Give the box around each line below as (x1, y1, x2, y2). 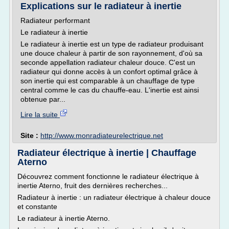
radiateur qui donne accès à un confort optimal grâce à (20, 67, 198, 76)
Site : (20, 131, 40, 140)
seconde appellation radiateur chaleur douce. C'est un (20, 58, 195, 66)
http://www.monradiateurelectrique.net (40, 131, 163, 140)
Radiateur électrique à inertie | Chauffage (17, 148, 196, 158)
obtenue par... (20, 95, 65, 103)
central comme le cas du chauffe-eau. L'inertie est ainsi (20, 86, 199, 94)
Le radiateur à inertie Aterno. (17, 214, 110, 222)
